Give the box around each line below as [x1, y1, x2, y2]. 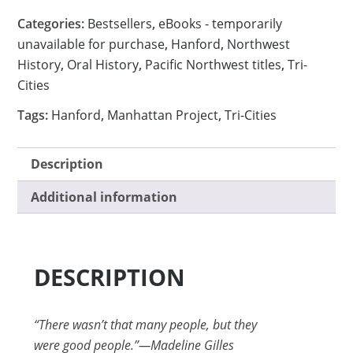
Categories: [17, 14, 88, 32]
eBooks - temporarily [158, 14, 283, 32]
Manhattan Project [107, 106, 219, 124]
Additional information [30, 188, 177, 206]
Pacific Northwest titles [145, 55, 282, 73]
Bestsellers [87, 14, 153, 32]
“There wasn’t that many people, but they [33, 316, 257, 334]
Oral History [67, 55, 139, 73]
